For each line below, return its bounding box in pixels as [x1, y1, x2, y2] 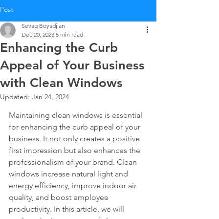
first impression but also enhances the [9, 146, 142, 155]
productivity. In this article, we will [9, 204, 126, 214]
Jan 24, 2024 [32, 92, 69, 101]
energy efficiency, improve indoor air [9, 181, 138, 190]
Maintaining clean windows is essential [9, 110, 144, 120]
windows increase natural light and [9, 169, 130, 178]
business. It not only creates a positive [9, 134, 142, 143]
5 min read [56, 31, 83, 38]
